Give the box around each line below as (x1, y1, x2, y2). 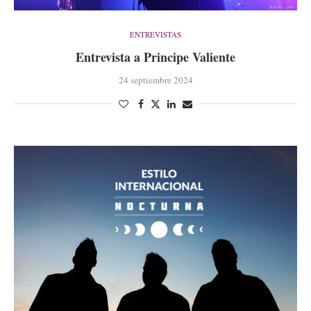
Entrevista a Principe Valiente (76, 48, 235, 67)
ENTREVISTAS (130, 29, 181, 40)
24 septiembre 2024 (118, 74, 193, 87)
